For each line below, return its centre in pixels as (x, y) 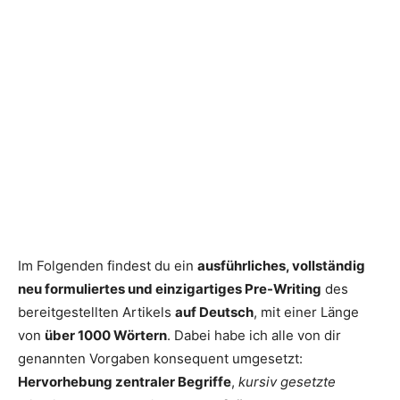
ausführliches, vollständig (281, 266)
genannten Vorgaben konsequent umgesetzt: (160, 359)
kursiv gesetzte (287, 382)
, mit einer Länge (306, 312)
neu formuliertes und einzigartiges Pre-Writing (170, 289)
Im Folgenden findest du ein (108, 266)
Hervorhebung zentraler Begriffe (125, 382)
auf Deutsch (214, 312)
